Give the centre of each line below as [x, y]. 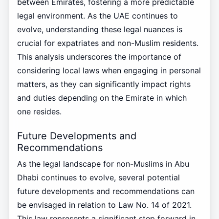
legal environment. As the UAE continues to [97, 16]
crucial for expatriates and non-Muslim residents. [108, 43]
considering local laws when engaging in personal [109, 71]
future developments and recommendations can [106, 191]
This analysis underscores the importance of [99, 57]
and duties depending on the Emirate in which [102, 98]
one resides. [39, 112]
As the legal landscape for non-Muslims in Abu [103, 164]
